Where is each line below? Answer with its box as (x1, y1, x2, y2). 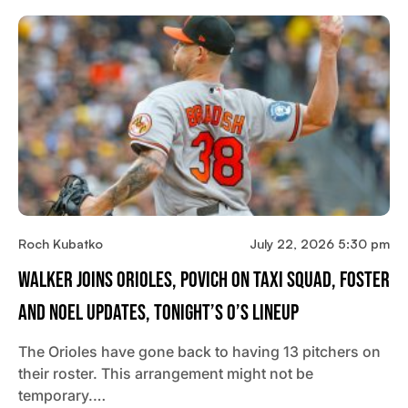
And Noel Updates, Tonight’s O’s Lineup (18, 300, 299, 327)
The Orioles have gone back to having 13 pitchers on (18, 342, 381, 362)
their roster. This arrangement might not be (18, 364, 313, 383)
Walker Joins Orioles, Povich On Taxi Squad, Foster (18, 267, 390, 294)
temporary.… (18, 386, 106, 405)
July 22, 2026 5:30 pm (250, 236, 390, 252)
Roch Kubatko (18, 236, 103, 252)
